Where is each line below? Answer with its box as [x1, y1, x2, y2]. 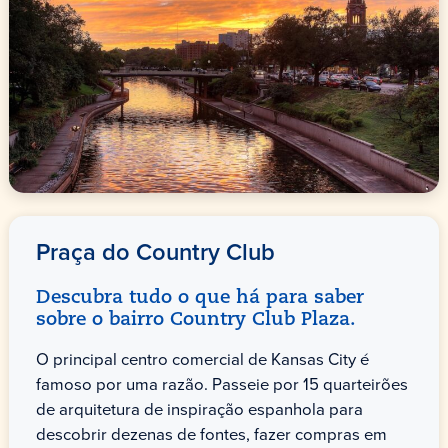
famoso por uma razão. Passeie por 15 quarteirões [35, 371, 408, 397]
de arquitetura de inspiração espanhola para [35, 396, 363, 422]
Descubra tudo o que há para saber [35, 288, 364, 308]
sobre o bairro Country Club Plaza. [35, 310, 356, 330]
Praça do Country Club [35, 234, 275, 270]
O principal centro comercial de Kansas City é [35, 346, 369, 372]
